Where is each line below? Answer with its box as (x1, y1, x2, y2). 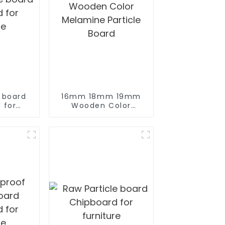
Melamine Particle (63, 109, 140, 120)
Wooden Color (71, 100, 131, 110)
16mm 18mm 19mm (61, 91, 141, 101)
